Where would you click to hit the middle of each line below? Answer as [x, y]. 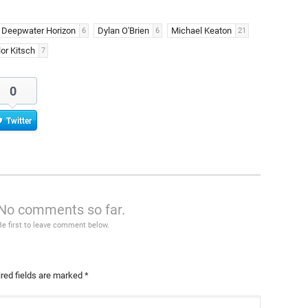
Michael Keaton [201, 31]
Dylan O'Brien [123, 31]
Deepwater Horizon [38, 31]
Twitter [19, 121]
